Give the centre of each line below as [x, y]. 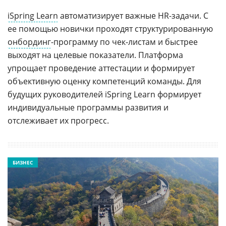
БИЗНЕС [23, 162]
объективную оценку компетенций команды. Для [104, 81]
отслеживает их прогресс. [58, 121]
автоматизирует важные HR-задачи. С [133, 16]
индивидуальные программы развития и [88, 107]
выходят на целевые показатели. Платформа [95, 55]
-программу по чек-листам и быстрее [124, 42]
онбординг [29, 42]
